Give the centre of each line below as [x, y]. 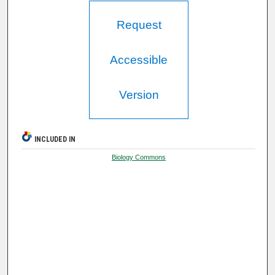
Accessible [139, 60]
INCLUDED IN [55, 140]
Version [139, 95]
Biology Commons [139, 157]
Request [139, 25]
